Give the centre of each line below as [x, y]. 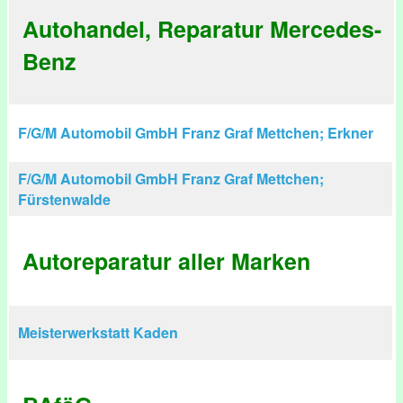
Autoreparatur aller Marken [166, 261]
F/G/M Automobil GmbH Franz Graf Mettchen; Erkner [196, 133]
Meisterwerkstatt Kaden [98, 332]
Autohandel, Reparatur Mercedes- [202, 29]
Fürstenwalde [64, 199]
